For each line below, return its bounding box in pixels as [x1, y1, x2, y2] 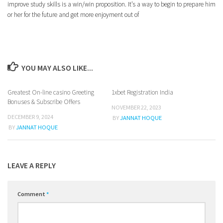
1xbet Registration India [111, 88, 173, 97]
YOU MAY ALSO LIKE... [21, 62, 93, 73]
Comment [17, 190, 46, 198]
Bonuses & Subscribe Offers [7, 98, 80, 107]
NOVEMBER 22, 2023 [111, 104, 161, 111]
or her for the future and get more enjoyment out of [7, 10, 139, 19]
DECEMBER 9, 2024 [7, 113, 53, 121]
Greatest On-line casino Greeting [7, 88, 94, 97]
